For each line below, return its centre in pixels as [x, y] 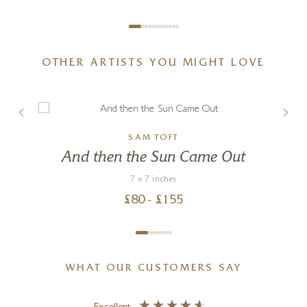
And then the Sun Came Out [153, 158]
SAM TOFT [153, 139]
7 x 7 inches [153, 180]
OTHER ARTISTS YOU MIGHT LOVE [153, 64]
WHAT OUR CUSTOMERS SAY [153, 269]
